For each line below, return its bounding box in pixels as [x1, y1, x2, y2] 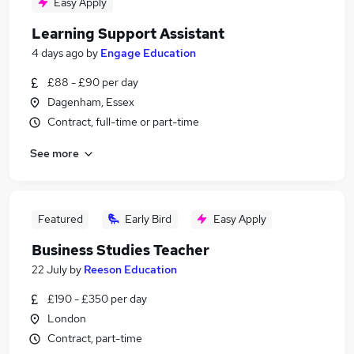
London [47, 311, 86, 326]
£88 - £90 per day [47, 75, 138, 89]
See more [30, 145, 79, 160]
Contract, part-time [47, 331, 142, 345]
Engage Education [100, 46, 196, 60]
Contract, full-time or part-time [47, 115, 199, 129]
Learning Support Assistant [32, 24, 224, 43]
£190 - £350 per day [47, 292, 147, 306]
